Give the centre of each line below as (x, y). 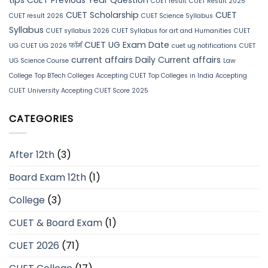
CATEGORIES (41, 118)
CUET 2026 (34, 246)
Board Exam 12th (48, 178)
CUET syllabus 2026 (78, 31)
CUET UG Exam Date (127, 45)
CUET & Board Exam (56, 223)
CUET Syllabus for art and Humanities (172, 31)
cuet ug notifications (204, 45)
